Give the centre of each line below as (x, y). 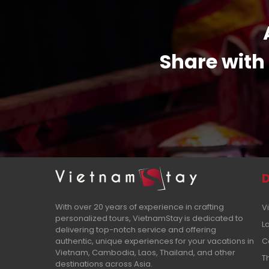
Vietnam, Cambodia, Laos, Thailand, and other (145, 252)
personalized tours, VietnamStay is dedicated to (149, 218)
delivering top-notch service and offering (136, 229)
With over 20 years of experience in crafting (140, 207)
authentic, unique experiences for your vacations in (155, 241)
